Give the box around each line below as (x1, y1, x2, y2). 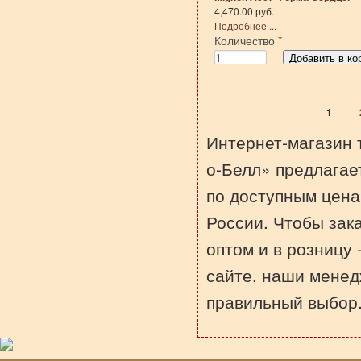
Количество (214, 32, 278, 48)
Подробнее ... (214, 19, 276, 32)
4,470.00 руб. (214, 4, 274, 18)
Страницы (206, 110, 274, 131)
